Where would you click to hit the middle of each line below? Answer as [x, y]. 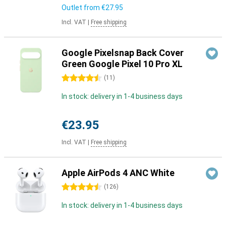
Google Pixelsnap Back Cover [123, 53]
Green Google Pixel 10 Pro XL [122, 64]
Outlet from [81, 8]
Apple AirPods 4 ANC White [118, 173]
